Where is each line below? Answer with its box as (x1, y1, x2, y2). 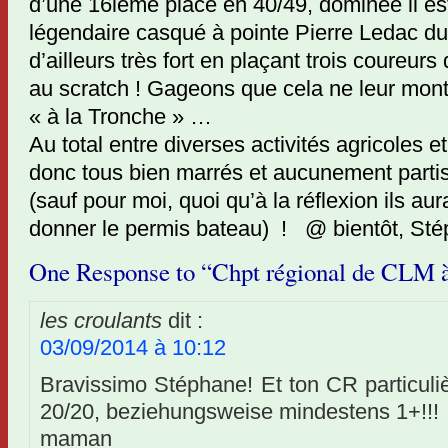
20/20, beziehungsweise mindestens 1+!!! (40, 399, 439, 424)
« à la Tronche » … (29, 104, 212, 129)
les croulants (40, 308, 162, 333)
